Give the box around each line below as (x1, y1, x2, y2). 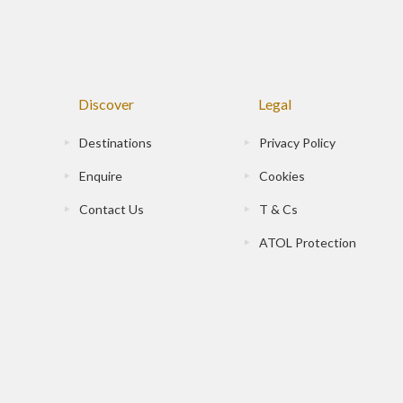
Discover (78, 95, 134, 113)
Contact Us (79, 201, 144, 218)
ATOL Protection (259, 235, 356, 251)
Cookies (259, 168, 305, 184)
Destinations (79, 135, 152, 151)
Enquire (79, 168, 122, 184)
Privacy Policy (259, 135, 336, 151)
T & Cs (259, 201, 298, 218)
